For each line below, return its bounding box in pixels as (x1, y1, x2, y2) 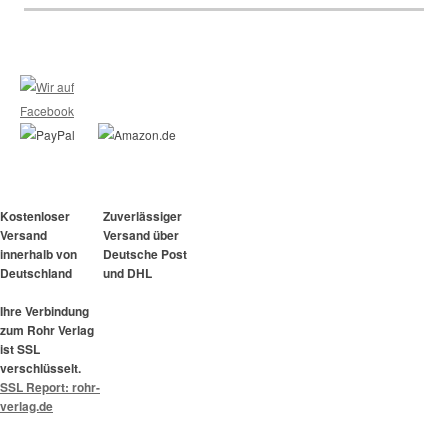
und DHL (103, 264, 153, 283)
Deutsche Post (103, 245, 188, 264)
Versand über (103, 226, 180, 245)
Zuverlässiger (103, 207, 183, 226)
